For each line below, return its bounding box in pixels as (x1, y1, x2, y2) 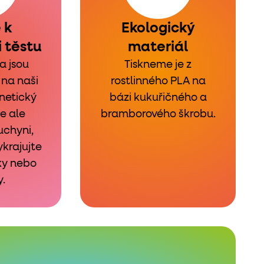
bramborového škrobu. (100, 109, 216, 120)
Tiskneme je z (124, 60, 192, 70)
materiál (128, 40, 188, 54)
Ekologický (121, 21, 195, 35)
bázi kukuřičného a (109, 93, 207, 103)
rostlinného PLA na (110, 76, 206, 87)
